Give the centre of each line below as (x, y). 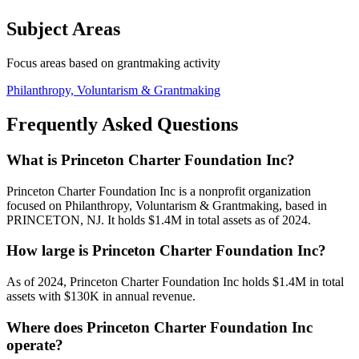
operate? (35, 345)
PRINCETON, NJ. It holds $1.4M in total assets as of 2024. (159, 220)
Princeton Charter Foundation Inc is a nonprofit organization (159, 191)
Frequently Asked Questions (122, 125)
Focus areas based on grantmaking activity (113, 63)
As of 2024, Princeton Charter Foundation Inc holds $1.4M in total (175, 282)
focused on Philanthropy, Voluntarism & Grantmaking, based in (167, 205)
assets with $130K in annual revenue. (101, 296)
